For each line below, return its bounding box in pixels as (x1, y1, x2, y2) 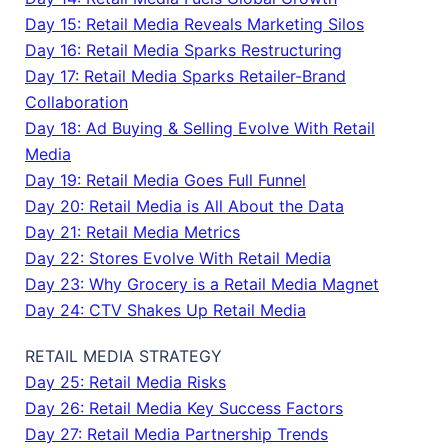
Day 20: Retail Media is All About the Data (25, 196, 344, 217)
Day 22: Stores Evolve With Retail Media (25, 248, 331, 269)
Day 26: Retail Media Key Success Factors (25, 398, 343, 419)
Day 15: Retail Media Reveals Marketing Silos (25, 14, 364, 35)
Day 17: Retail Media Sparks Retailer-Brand (25, 66, 346, 87)
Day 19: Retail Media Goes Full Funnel (25, 170, 306, 191)
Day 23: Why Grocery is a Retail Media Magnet (25, 274, 379, 295)
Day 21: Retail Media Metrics (25, 222, 240, 243)
